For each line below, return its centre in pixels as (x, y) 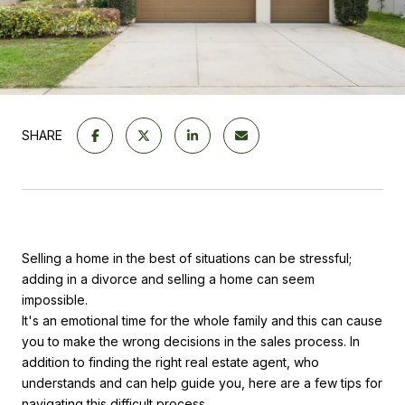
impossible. (57, 300)
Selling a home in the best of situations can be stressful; (187, 258)
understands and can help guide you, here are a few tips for (202, 383)
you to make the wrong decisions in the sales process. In (191, 341)
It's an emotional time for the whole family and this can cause (202, 320)
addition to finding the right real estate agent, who (170, 362)
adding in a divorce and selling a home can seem (168, 279)
